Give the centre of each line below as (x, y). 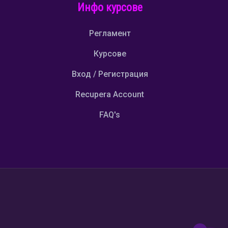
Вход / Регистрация (110, 74)
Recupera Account (110, 94)
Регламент (110, 33)
